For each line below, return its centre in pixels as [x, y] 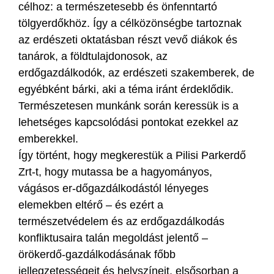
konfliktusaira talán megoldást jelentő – [113, 238]
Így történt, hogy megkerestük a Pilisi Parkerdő [132, 155]
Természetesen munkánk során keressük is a [128, 106]
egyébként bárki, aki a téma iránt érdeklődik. [126, 89]
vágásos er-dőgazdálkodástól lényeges [113, 188]
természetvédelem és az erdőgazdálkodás [121, 221]
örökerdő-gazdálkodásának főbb [97, 254]
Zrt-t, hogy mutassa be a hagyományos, [115, 172]
